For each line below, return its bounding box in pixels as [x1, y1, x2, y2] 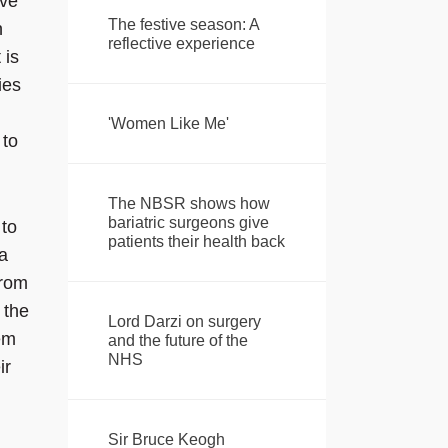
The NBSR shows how [107, 195, 270, 213]
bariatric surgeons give [107, 214, 269, 232]
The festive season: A [107, 16, 259, 34]
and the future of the [107, 332, 248, 350]
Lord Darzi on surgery [107, 313, 261, 331]
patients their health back [107, 233, 285, 251]
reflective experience [107, 35, 255, 53]
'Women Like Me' [107, 115, 229, 133]
